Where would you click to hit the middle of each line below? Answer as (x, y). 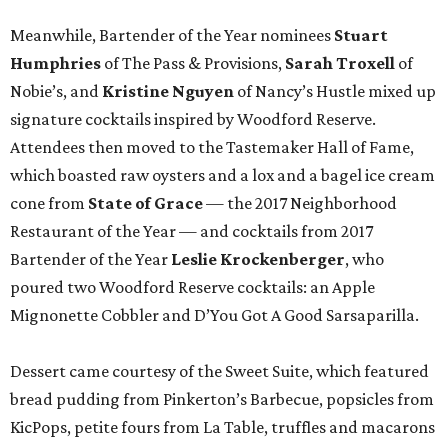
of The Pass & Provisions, (193, 62)
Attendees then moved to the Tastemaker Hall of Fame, (212, 146)
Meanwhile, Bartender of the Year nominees (172, 34)
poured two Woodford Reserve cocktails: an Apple (192, 286)
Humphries (55, 62)
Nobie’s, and (56, 90)
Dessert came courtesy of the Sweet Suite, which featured (219, 370)
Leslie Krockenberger (258, 258)
